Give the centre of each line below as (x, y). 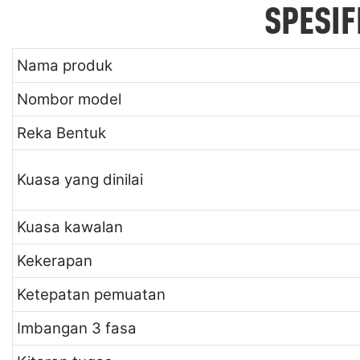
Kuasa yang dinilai (80, 180)
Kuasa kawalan (70, 227)
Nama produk (64, 66)
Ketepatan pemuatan (91, 295)
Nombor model (69, 100)
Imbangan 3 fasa (76, 329)
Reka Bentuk (61, 133)
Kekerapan (54, 261)
